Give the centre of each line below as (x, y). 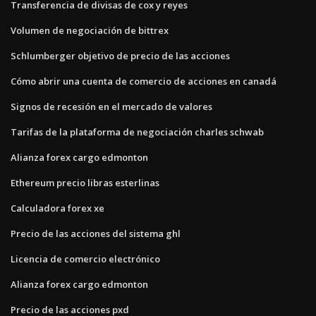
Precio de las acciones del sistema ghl (96, 233)
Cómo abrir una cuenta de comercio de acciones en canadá (144, 81)
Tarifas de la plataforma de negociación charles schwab (137, 132)
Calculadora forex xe (57, 208)
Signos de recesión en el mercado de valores (111, 106)
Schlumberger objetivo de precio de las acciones (120, 55)
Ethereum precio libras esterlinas (85, 182)
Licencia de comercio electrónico (85, 259)
